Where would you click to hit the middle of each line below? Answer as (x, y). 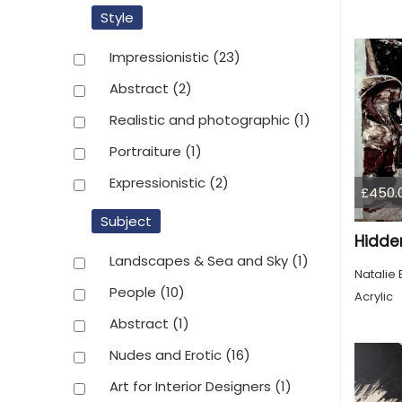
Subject (126, 221)
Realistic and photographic (201, 119)
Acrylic (373, 297)
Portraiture (147, 151)
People (135, 292)
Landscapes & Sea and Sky (201, 260)
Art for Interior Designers (192, 386)
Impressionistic (161, 57)
